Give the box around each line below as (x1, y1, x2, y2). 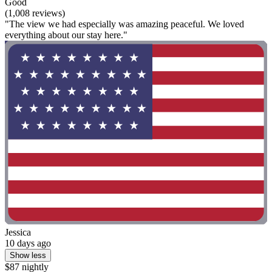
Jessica (5, 226, 31, 237)
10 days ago (5, 237, 51, 248)
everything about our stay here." (5, 30, 127, 41)
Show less (10, 250, 46, 260)
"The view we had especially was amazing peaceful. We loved (5, 19, 244, 30)
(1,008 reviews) (5, 8, 65, 19)
